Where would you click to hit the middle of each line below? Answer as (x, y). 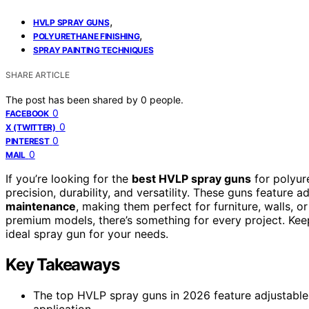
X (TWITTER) (31, 127)
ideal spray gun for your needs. (87, 233)
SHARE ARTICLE (38, 74)
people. (167, 99)
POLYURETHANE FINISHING (87, 36)
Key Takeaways (62, 264)
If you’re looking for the (69, 178)
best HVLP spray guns (191, 178)
